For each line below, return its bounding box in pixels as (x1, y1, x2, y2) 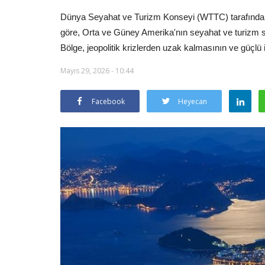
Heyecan (178, 96, 207, 106)
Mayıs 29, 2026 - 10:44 (60, 65, 134, 76)
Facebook (92, 96, 125, 106)
